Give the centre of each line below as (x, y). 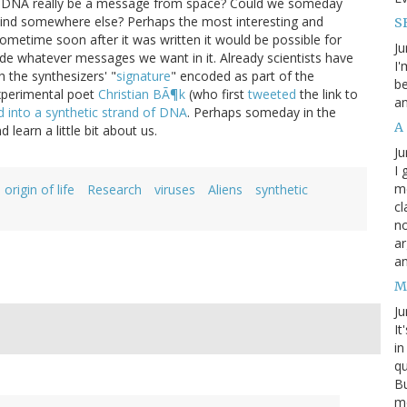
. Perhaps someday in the (262, 113)
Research (114, 190)
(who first (217, 94)
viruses (175, 190)
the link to (327, 94)
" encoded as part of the (243, 76)
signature (144, 76)
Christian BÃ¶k (142, 94)
